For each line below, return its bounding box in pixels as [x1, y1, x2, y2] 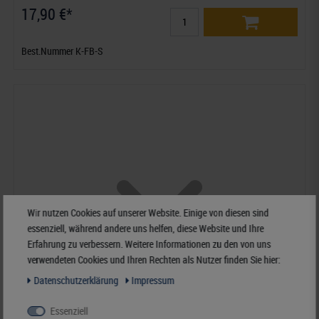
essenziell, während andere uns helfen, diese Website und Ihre [27, 221, 264, 235]
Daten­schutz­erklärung [33, 273, 121, 287]
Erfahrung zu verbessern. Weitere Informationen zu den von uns [27, 237, 271, 251]
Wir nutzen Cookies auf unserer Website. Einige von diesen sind [27, 206, 269, 219]
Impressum [131, 273, 174, 287]
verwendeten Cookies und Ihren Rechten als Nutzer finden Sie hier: [27, 253, 281, 266]
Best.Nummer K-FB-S [21, 44, 103, 58]
